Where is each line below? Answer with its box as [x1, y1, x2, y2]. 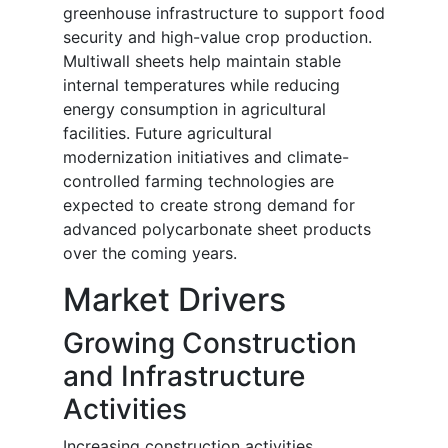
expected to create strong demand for [63, 195, 355, 216]
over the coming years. [63, 243, 237, 264]
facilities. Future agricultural [63, 123, 272, 144]
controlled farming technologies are [63, 171, 334, 192]
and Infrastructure [63, 359, 305, 394]
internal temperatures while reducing [63, 75, 340, 96]
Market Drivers [63, 280, 286, 320]
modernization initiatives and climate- [63, 147, 349, 168]
